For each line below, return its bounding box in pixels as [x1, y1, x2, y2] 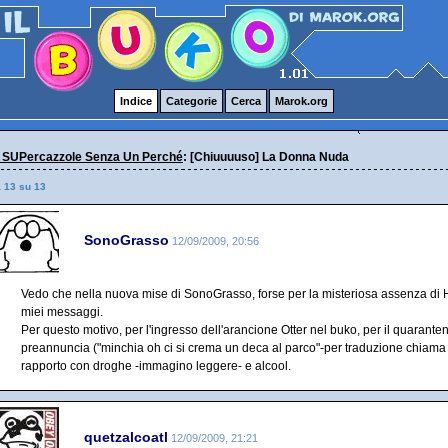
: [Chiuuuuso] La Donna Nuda [183, 150, 349, 164]
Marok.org [275, 95, 328, 107]
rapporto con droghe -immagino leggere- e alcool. [21, 359, 291, 373]
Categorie [166, 95, 217, 107]
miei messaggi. [21, 305, 103, 319]
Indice [120, 95, 152, 107]
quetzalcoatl [84, 428, 168, 445]
